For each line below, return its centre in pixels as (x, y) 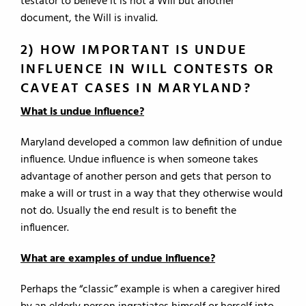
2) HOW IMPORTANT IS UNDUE (134, 51)
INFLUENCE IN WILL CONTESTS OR (148, 70)
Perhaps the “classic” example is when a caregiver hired (150, 290)
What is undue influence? (82, 112)
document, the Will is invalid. (89, 18)
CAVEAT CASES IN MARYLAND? (136, 89)
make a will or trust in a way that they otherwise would (152, 194)
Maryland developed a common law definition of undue (151, 143)
